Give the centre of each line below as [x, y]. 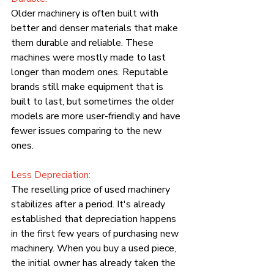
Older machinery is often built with [86, 13]
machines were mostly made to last [90, 57]
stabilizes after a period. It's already [89, 204]
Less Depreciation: [51, 175]
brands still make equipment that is [88, 87]
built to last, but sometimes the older [94, 101]
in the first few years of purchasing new [96, 233]
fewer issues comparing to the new [87, 131]
